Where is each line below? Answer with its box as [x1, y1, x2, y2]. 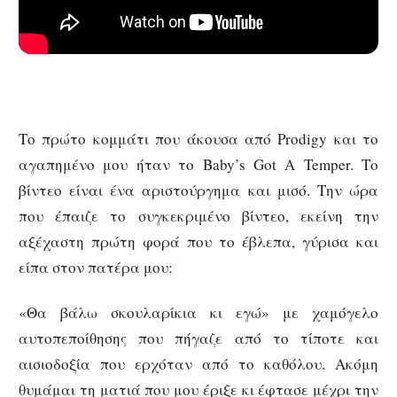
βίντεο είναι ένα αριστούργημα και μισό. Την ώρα [19, 179, 378, 200]
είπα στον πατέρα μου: [19, 256, 173, 277]
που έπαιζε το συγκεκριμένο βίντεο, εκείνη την [19, 205, 378, 226]
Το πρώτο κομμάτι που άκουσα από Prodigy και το [19, 128, 378, 149]
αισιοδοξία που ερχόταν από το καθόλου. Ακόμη [19, 353, 378, 374]
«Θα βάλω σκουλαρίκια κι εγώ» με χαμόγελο [19, 301, 378, 323]
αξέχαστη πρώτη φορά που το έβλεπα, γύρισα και [19, 230, 378, 252]
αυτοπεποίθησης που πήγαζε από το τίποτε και [19, 327, 378, 348]
